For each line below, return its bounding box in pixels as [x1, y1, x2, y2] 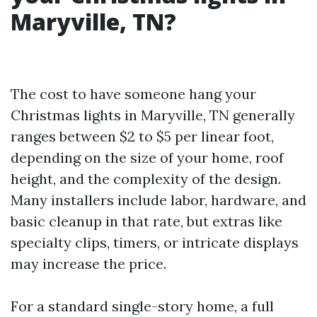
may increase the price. [11, 255, 166, 273]
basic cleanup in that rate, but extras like [11, 212, 282, 231]
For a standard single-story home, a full [11, 297, 274, 316]
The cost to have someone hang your [11, 85, 256, 103]
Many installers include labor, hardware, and [11, 191, 306, 209]
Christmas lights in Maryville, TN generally [11, 106, 295, 125]
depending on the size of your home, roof [11, 149, 284, 167]
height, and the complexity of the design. [11, 170, 281, 188]
